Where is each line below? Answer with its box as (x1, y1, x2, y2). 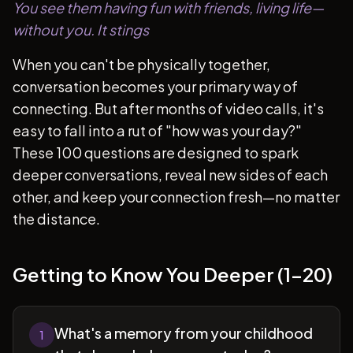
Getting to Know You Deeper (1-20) (13, 262, 333, 286)
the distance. (13, 210, 100, 228)
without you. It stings (13, 20, 149, 39)
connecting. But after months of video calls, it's (13, 99, 324, 117)
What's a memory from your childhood (54, 324, 313, 342)
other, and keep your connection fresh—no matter (13, 188, 340, 206)
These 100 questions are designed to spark (13, 143, 299, 162)
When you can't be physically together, (13, 55, 270, 73)
